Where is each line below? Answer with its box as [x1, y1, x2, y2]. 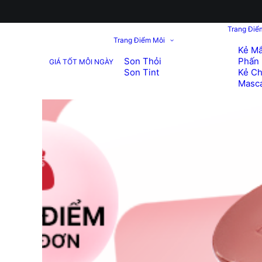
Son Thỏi [123, 56, 161, 67]
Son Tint [123, 67, 159, 78]
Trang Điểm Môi [113, 36, 165, 44]
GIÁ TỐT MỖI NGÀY [49, 57, 113, 66]
